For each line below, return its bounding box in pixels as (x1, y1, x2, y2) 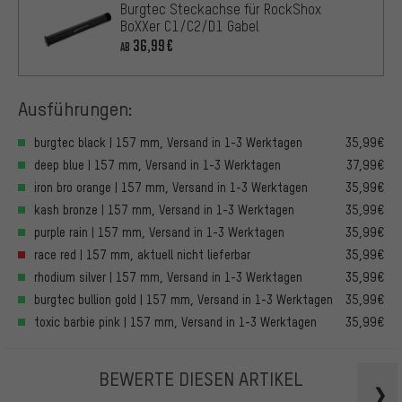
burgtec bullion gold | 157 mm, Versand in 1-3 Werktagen (34, 292, 333, 308)
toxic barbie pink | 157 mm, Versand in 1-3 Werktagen (34, 314, 317, 330)
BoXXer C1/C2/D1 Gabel (120, 17, 259, 36)
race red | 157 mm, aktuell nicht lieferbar (34, 247, 250, 263)
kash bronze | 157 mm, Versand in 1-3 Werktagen (34, 202, 294, 218)
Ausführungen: (18, 96, 133, 121)
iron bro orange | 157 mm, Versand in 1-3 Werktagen (34, 179, 308, 196)
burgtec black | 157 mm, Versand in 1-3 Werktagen (34, 135, 302, 151)
